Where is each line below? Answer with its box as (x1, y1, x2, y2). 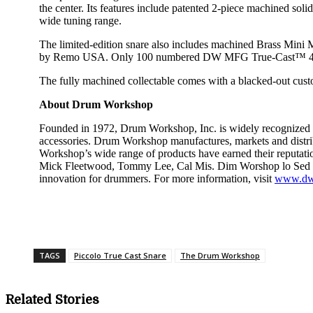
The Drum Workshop (180, 250, 260, 261)
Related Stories (6, 292, 99, 307)
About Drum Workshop (39, 99, 153, 111)
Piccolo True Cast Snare (74, 250, 166, 261)
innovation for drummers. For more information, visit (39, 173, 275, 185)
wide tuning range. (39, 15, 122, 27)
